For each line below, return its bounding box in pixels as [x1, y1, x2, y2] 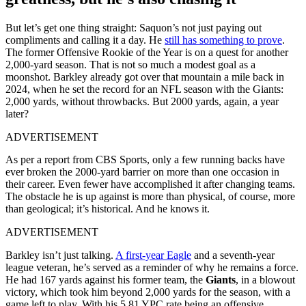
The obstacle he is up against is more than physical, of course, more [5, 190, 295, 202]
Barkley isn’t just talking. [5, 249, 115, 261]
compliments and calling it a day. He [5, 33, 165, 46]
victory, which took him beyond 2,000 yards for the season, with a [5, 286, 290, 298]
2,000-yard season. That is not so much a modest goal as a [5, 58, 255, 70]
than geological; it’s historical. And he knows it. [5, 202, 210, 214]
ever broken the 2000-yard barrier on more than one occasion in [5, 165, 279, 178]
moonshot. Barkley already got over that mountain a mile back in [5, 70, 284, 83]
